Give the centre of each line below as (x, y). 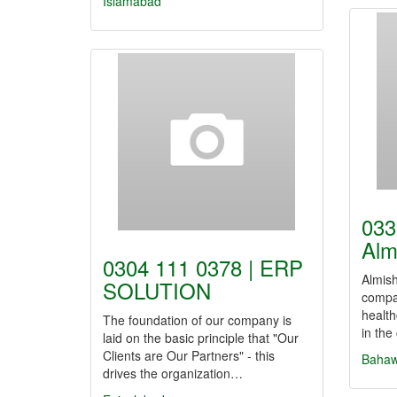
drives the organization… (173, 373)
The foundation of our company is (197, 320)
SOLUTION (157, 290)
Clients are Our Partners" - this (189, 355)
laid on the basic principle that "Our (201, 338)
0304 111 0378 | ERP (203, 267)
